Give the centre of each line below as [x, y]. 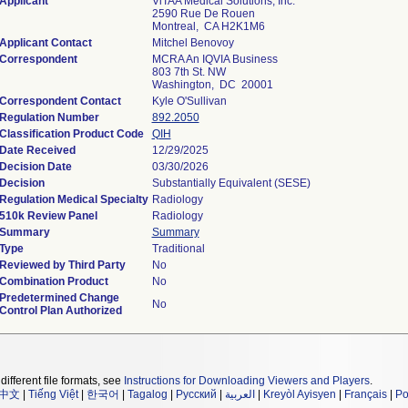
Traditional [178, 249]
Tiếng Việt [53, 394]
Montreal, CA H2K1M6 [208, 26]
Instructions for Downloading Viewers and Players [247, 381]
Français [366, 394]
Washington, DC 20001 [212, 85]
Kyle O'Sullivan [189, 101]
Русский [196, 394]
